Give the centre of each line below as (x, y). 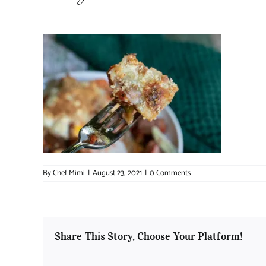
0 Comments (170, 173)
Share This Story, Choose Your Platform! (149, 237)
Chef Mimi (69, 173)
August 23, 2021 (117, 173)
